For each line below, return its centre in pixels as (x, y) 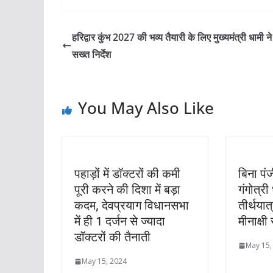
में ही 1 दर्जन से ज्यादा (120, 221)
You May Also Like (146, 108)
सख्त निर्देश (91, 55)
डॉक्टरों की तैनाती (112, 237)
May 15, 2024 (104, 261)
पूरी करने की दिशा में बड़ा (127, 190)
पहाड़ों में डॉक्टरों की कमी (127, 174)
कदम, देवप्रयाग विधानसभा (132, 205)
